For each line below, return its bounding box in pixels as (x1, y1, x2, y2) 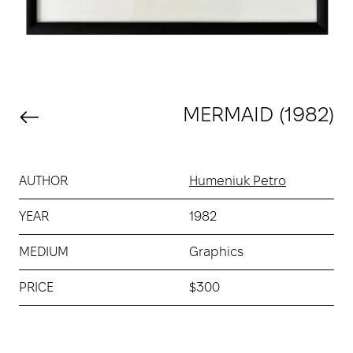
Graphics (189, 245, 243, 258)
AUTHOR (19, 174, 68, 188)
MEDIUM (19, 245, 69, 258)
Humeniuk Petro (189, 174, 286, 188)
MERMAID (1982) (183, 103, 334, 125)
